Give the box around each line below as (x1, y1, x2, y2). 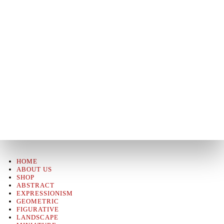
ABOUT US (16, 165, 52, 173)
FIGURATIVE (16, 205, 59, 213)
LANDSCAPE (16, 213, 58, 221)
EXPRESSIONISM (16, 189, 73, 197)
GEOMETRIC (16, 197, 59, 205)
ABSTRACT (16, 181, 54, 189)
